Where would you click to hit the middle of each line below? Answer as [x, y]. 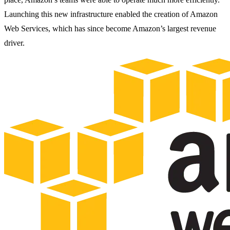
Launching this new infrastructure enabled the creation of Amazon [111, 14]
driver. [14, 43]
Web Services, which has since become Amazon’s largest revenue [110, 28]
